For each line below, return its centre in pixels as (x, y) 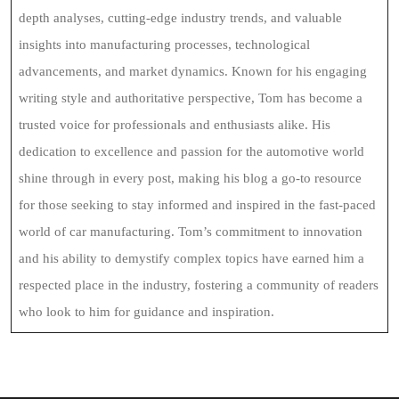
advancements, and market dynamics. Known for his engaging (193, 71)
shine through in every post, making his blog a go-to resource (190, 178)
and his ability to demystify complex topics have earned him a (191, 258)
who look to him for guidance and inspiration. (147, 312)
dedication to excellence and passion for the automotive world (191, 151)
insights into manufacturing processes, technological (164, 45)
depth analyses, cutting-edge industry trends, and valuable (180, 18)
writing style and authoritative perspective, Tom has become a (191, 98)
